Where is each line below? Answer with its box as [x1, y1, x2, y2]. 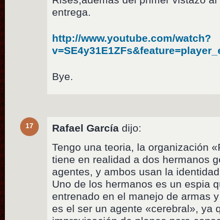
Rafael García [52, 122, 119, 134]
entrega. [52, 6, 91, 18]
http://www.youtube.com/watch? [52, 32, 212, 44]
